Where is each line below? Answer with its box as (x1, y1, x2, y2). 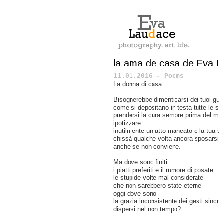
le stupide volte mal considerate (113, 174, 203, 181)
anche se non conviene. (113, 143, 181, 150)
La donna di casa (113, 80, 162, 88)
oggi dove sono (113, 190, 156, 197)
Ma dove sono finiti (113, 158, 167, 166)
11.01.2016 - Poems (113, 72, 184, 80)
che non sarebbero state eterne (113, 182, 201, 189)
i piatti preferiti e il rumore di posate (113, 166, 213, 174)
